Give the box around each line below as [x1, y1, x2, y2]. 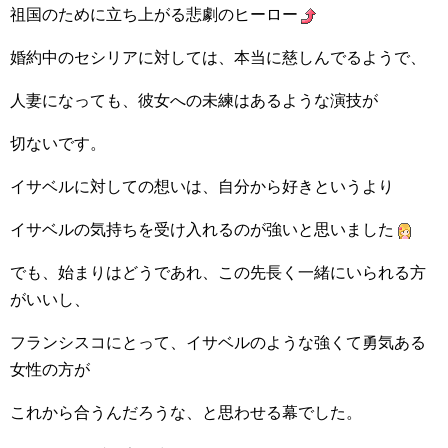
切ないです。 [10, 135, 106, 152]
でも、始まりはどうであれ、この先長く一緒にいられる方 [10, 264, 426, 281]
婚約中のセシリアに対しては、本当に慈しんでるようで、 [10, 49, 426, 66]
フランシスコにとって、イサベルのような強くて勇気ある [10, 334, 426, 351]
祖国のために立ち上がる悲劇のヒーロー [10, 6, 298, 23]
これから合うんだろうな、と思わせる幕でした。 [10, 404, 362, 421]
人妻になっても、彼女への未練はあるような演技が [10, 92, 378, 109]
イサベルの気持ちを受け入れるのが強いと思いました [10, 221, 394, 238]
